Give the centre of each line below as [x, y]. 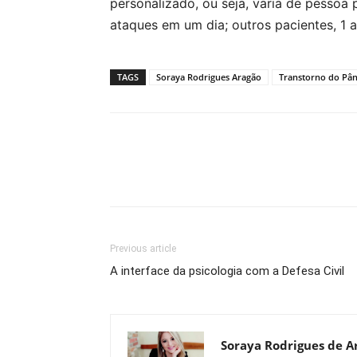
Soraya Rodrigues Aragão [209, 77]
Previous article [143, 249]
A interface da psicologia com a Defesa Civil [227, 271]
